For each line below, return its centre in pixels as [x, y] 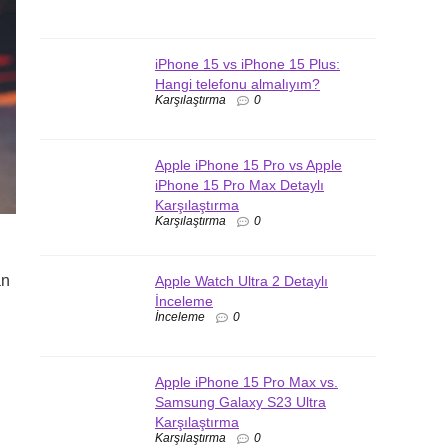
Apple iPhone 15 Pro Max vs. [246, 381]
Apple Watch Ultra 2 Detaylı [241, 280]
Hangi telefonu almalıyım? [237, 84]
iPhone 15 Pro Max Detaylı [239, 185]
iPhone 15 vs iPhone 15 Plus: [247, 64]
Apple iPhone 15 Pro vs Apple [248, 165]
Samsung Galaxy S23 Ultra [240, 401]
